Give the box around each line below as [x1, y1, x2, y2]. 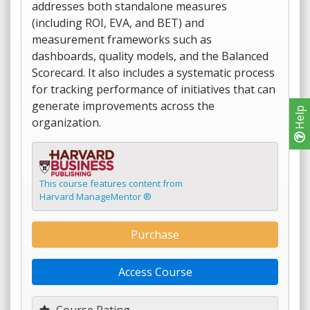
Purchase [131, 227, 179, 242]
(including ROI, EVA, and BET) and [32, 15, 204, 30]
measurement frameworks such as [32, 32, 212, 47]
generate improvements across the [32, 98, 215, 113]
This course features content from [39, 177, 183, 190]
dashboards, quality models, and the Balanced [32, 48, 268, 64]
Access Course [118, 264, 192, 280]
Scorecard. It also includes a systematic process [32, 65, 275, 80]
